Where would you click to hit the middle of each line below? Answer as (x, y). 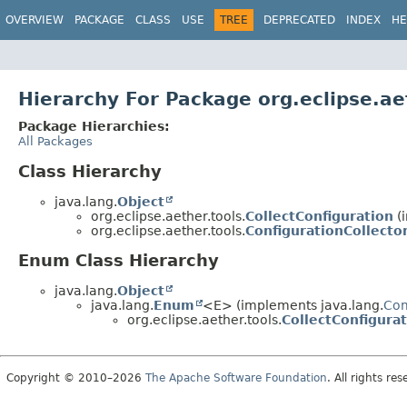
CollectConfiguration (319, 216)
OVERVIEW (35, 20)
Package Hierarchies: (94, 126)
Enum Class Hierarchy (119, 261)
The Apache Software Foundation (236, 378)
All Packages (55, 141)
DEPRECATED (299, 20)
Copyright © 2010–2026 (76, 378)
